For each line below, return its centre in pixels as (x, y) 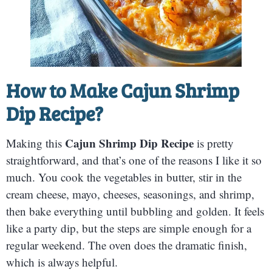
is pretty (214, 143)
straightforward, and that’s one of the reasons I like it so (134, 160)
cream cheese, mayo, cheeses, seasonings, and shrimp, (130, 194)
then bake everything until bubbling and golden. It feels (135, 211)
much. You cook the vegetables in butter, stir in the (124, 177)
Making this (36, 143)
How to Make (63, 90)
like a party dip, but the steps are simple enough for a (129, 228)
